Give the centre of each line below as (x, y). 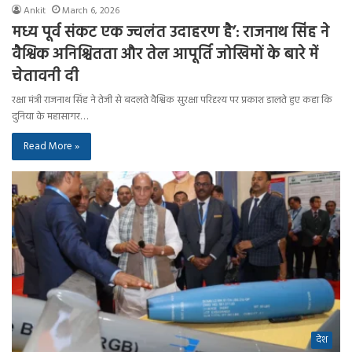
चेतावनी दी (45, 77)
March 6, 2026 (91, 11)
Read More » (51, 147)
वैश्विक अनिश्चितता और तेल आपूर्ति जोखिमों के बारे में (165, 55)
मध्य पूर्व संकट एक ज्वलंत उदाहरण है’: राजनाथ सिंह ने (170, 33)
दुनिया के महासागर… (50, 117)
